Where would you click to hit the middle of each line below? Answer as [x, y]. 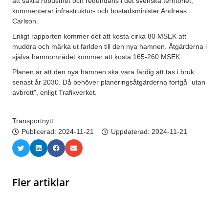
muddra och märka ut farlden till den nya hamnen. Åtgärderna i [109, 47]
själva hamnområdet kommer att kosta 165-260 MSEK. [97, 57]
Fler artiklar [41, 183]
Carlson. [25, 21]
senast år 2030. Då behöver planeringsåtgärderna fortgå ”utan [109, 82]
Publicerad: [40, 132]
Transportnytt [33, 121]
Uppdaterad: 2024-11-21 [149, 132]
